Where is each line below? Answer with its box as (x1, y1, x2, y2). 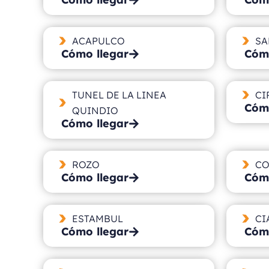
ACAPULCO (71, 34, 125, 47)
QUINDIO (71, 104, 118, 116)
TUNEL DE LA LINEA (71, 88, 166, 101)
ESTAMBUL (71, 212, 123, 225)
